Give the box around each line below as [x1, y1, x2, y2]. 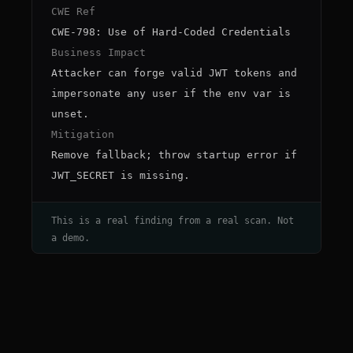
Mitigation [51, 128, 114, 140]
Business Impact [51, 46, 146, 58]
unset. [51, 108, 89, 120]
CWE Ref [51, 6, 95, 17]
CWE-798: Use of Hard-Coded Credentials [51, 26, 291, 38]
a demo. [51, 232, 90, 243]
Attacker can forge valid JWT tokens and [51, 67, 297, 79]
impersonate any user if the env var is [51, 87, 291, 99]
